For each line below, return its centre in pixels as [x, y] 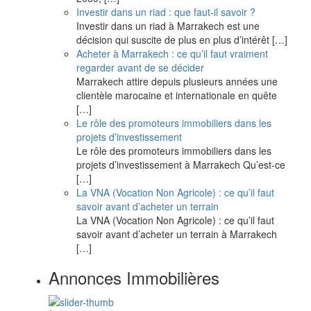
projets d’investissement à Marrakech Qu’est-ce [181, 164]
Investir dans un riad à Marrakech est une [168, 25]
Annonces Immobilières [134, 277]
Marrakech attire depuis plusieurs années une [177, 81]
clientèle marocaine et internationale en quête [177, 95]
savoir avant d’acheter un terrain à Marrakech [177, 234]
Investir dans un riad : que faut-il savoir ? [166, 11]
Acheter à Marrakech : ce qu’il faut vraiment [172, 53]
